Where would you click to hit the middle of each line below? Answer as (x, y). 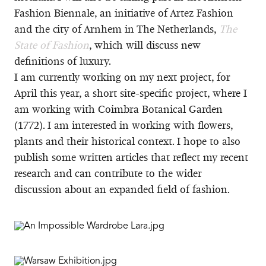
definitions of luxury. (63, 61)
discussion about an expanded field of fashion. (122, 189)
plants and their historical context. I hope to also (127, 141)
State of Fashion (52, 45)
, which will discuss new (145, 45)
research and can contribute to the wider (108, 173)
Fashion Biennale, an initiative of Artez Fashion (124, 13)
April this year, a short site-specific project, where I (131, 93)
